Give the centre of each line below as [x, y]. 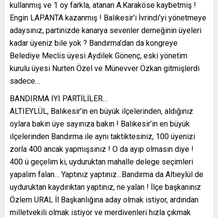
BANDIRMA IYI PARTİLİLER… [59, 99]
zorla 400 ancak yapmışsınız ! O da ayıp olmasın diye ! [102, 149]
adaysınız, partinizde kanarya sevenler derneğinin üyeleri [106, 31]
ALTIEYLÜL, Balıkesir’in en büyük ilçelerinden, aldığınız [101, 111]
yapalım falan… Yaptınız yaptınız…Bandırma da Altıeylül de [107, 175]
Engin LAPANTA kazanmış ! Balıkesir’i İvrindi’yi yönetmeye [108, 18]
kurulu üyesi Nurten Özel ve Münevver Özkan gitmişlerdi [105, 69]
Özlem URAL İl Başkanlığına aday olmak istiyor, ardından [104, 200]
